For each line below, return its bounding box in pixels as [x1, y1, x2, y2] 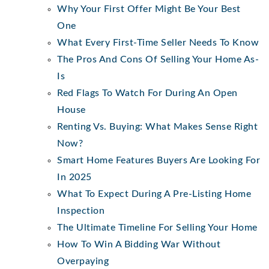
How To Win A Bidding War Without [57, 239, 220, 249]
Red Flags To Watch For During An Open [57, 88, 238, 98]
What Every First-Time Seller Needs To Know [57, 37, 259, 47]
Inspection [57, 205, 104, 216]
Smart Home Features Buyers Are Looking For [57, 155, 260, 165]
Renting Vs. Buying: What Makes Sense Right [57, 121, 258, 131]
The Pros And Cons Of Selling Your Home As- [57, 54, 259, 64]
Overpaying [57, 256, 109, 266]
